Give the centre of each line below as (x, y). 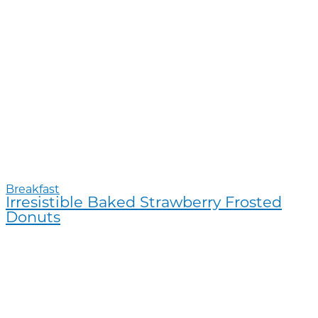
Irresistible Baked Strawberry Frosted (144, 203)
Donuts (33, 218)
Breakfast (33, 190)
